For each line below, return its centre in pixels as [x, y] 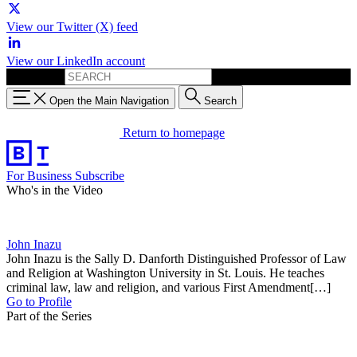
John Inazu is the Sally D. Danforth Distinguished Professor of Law [177, 258]
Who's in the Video [55, 190]
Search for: [34, 76]
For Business [41, 175]
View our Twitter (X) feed [72, 27]
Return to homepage [174, 132]
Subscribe [100, 175]
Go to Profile [39, 301]
